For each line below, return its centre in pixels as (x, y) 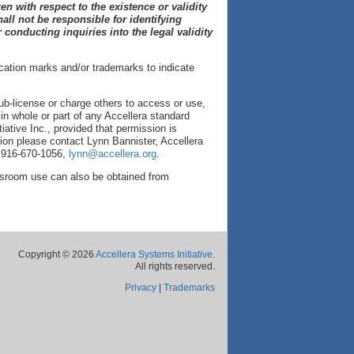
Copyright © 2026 (57, 254)
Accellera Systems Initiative (154, 254)
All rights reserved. (175, 266)
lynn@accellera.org (113, 154)
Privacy (141, 288)
